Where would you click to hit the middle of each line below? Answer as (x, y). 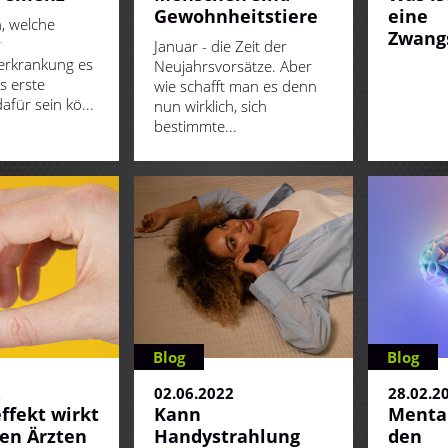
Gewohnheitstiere (236, 16)
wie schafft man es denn (235, 86)
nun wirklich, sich (210, 106)
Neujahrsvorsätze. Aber (233, 66)
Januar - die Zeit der (220, 46)
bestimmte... (195, 126)
